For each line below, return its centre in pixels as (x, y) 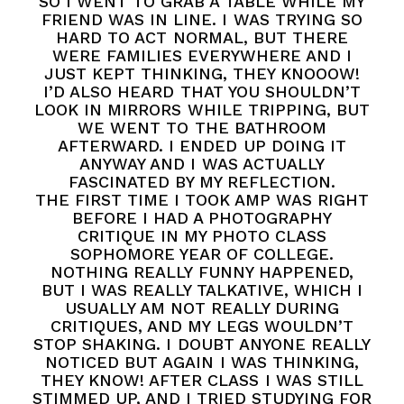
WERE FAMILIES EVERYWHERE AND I (202, 56)
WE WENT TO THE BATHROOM (202, 128)
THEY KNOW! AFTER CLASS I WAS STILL (202, 381)
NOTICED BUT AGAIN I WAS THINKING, (202, 363)
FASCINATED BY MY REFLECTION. (202, 182)
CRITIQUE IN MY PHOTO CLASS (202, 236)
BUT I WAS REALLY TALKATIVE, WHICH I (202, 290)
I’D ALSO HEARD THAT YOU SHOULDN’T (202, 92)
